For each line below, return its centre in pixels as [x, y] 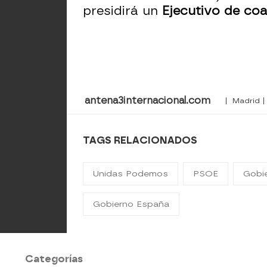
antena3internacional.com [148, 100]
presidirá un [123, 11]
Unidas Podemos [131, 174]
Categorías [54, 259]
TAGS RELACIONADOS [140, 140]
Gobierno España [131, 204]
